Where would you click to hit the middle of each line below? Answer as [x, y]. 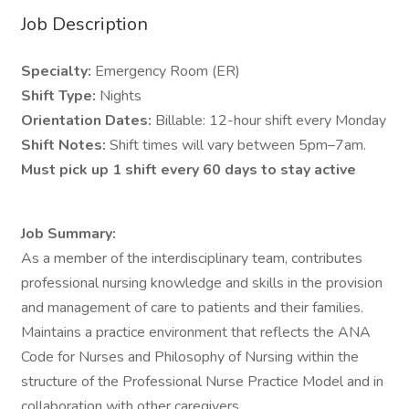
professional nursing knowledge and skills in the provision [202, 283]
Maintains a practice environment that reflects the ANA [196, 332]
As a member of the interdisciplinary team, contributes [192, 258]
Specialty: [58, 71]
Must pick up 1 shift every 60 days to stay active [189, 170]
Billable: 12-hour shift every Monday [271, 121]
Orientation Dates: [88, 121]
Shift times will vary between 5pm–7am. [238, 145]
